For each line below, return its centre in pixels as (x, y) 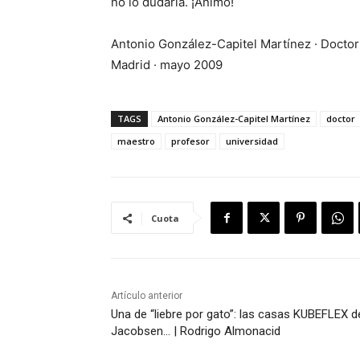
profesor (190, 141)
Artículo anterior (147, 296)
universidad (252, 141)
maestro (136, 141)
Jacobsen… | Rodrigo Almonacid (196, 331)
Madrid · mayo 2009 (167, 65)
